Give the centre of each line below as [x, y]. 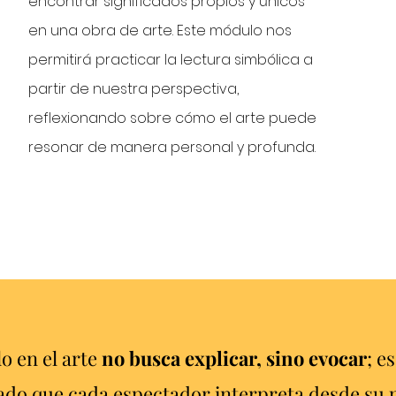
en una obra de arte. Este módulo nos [160, 30]
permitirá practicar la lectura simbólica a [171, 60]
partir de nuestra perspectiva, [134, 89]
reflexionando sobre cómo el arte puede [173, 118]
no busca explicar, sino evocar [232, 358]
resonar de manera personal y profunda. [172, 147]
